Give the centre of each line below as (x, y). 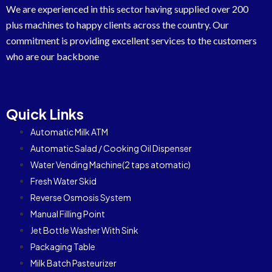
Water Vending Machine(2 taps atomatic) (110, 165)
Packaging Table (63, 247)
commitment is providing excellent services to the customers (131, 41)
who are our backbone (53, 56)
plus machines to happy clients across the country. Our (117, 25)
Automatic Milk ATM (69, 132)
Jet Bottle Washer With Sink (84, 230)
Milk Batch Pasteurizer (73, 263)
